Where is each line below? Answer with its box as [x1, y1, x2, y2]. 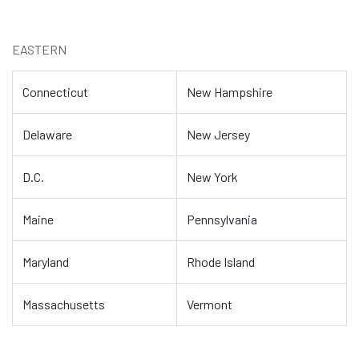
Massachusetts [22, 296, 105, 312]
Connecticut [22, 84, 88, 99]
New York [187, 169, 238, 184]
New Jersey [187, 127, 250, 142]
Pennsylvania [187, 212, 257, 227]
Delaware [22, 127, 72, 142]
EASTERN [12, 42, 67, 57]
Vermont [187, 296, 232, 312]
